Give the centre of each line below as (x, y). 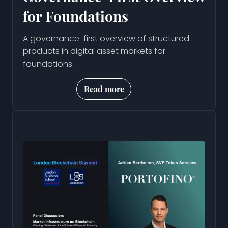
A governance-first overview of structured (106, 38)
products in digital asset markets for (94, 51)
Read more (104, 89)
